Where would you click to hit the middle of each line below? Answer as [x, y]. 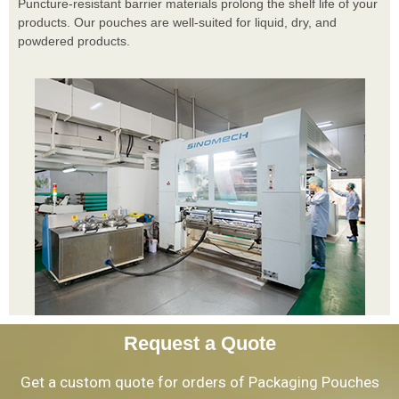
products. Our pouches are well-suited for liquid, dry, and [177, 22]
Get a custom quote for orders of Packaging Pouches [199, 383]
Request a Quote [199, 344]
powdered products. [74, 41]
